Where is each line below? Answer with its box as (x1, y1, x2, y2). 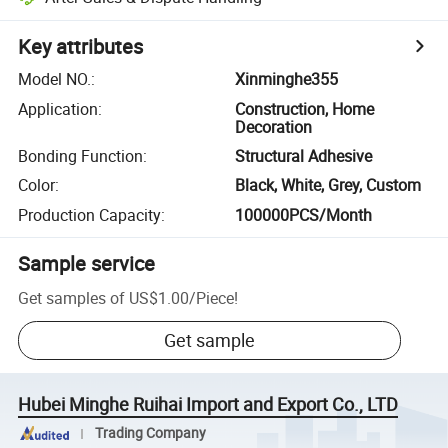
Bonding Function (18, 144, 144, 167)
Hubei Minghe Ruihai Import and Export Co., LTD (18, 392, 399, 417)
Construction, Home (235, 97, 375, 120)
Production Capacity (18, 203, 162, 226)
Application (18, 97, 99, 120)
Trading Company (94, 424, 206, 443)
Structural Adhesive (235, 144, 373, 167)
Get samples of (18, 286, 126, 309)
